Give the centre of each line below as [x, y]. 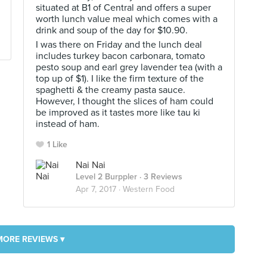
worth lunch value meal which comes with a [127, 19]
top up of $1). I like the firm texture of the [120, 79]
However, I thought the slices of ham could [125, 101]
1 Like [57, 145]
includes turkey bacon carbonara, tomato [120, 56]
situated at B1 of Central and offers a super [123, 8]
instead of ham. [68, 124]
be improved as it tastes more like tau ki [118, 113]
